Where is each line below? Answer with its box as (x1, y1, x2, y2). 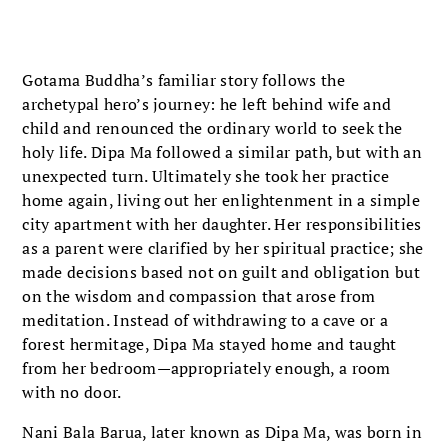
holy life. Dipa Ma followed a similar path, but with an (22, 140, 422, 163)
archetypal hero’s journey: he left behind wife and (22, 92, 392, 115)
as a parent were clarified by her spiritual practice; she (22, 236, 424, 259)
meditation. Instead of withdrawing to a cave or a (22, 308, 389, 331)
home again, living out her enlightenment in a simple (22, 188, 421, 211)
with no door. (22, 380, 122, 403)
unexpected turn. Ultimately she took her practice (22, 164, 390, 187)
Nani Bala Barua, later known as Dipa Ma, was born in (22, 420, 423, 443)
